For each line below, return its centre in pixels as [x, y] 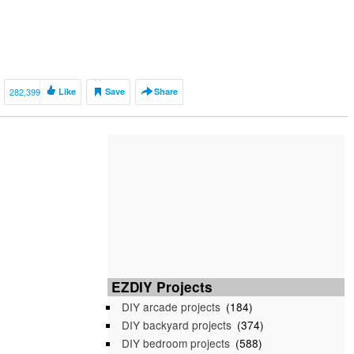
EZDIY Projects [162, 287]
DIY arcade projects [171, 307]
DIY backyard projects [177, 325]
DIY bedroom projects [176, 343]
